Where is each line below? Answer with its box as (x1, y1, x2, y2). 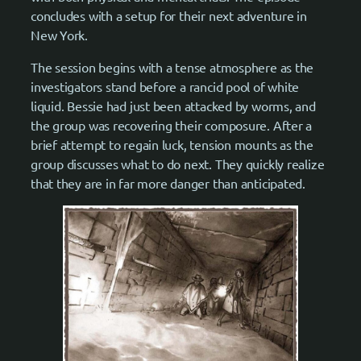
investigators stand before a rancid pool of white (31, 78, 300, 95)
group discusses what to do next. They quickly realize (31, 156, 325, 172)
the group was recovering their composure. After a (31, 117, 313, 134)
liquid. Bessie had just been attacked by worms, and (31, 98, 316, 114)
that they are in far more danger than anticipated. (31, 175, 305, 192)
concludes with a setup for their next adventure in (31, 6, 307, 23)
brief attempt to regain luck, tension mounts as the (31, 136, 313, 153)
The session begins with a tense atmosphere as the (31, 59, 314, 76)
